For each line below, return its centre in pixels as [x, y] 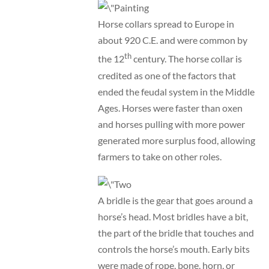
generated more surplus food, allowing [176, 140]
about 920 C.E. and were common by [172, 40]
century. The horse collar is [186, 59]
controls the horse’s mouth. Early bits [174, 249]
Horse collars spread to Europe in [166, 24]
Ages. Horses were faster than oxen [170, 107]
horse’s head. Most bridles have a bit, [173, 216]
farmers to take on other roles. [159, 156]
